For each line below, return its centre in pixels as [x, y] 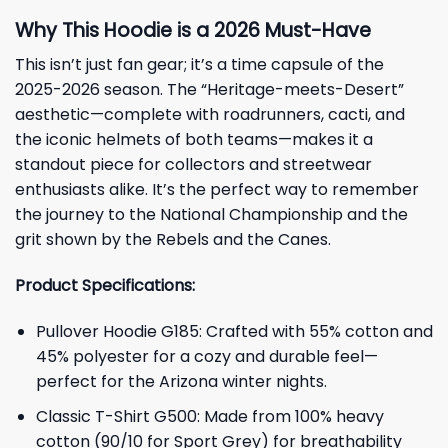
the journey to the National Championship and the [211, 215]
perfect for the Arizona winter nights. [181, 381]
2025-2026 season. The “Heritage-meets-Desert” [209, 90]
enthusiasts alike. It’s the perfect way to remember [217, 190]
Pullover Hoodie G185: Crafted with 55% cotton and [234, 331]
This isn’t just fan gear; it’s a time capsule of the [199, 65]
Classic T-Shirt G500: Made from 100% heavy [209, 416]
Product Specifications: [105, 286]
